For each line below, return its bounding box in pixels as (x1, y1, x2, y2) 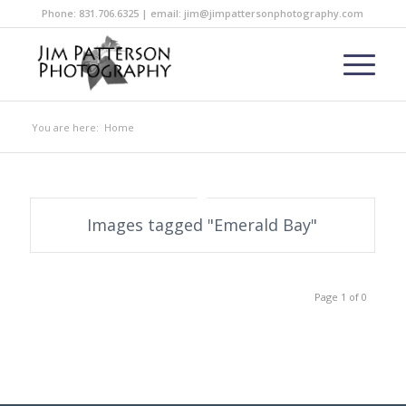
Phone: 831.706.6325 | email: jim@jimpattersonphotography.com (42, 6, 364, 20)
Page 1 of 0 (314, 290, 368, 304)
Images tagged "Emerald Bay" (87, 214, 318, 236)
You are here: (31, 121, 99, 134)
